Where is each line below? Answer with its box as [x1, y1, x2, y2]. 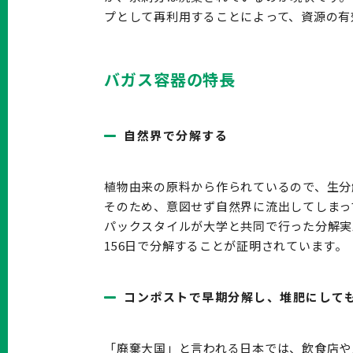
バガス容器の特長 [104, 67, 236, 91]
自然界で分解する [124, 126, 228, 143]
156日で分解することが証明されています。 [104, 236, 347, 254]
